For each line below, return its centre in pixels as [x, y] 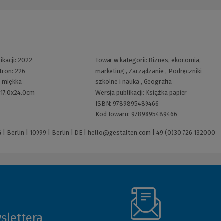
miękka [12, 82]
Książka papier [166, 93]
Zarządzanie [146, 71]
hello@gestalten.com [119, 133]
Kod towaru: [113, 114]
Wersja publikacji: [120, 93]
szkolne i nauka [117, 82]
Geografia [157, 82]
